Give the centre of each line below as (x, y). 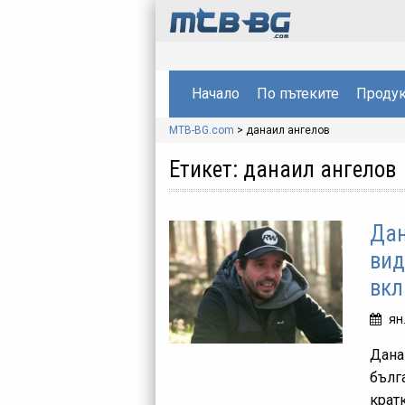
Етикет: (206, 169)
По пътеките (297, 93)
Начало (215, 93)
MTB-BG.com (202, 130)
